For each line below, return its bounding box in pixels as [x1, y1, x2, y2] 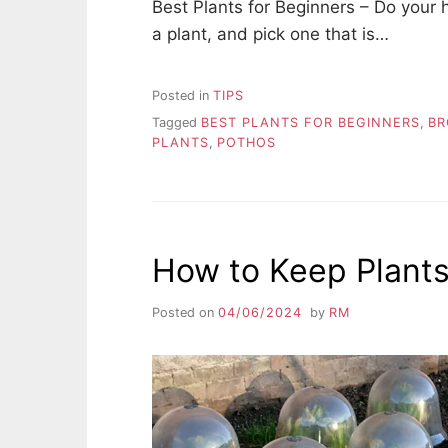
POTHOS [217, 134, 276, 150]
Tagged [152, 114, 201, 130]
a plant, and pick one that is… [152, 23, 389, 44]
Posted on [152, 305, 218, 321]
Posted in [152, 88, 213, 104]
